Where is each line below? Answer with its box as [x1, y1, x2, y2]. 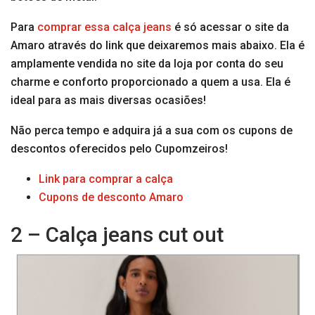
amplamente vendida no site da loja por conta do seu [11, 57, 283, 71]
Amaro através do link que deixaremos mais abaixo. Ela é [11, 39, 304, 53]
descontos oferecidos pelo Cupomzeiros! [11, 142, 228, 156]
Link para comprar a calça [39, 172, 173, 186]
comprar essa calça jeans [37, 20, 172, 34]
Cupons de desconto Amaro [39, 191, 184, 205]
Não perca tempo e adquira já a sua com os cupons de [11, 124, 292, 138]
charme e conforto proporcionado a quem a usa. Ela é [11, 75, 290, 89]
